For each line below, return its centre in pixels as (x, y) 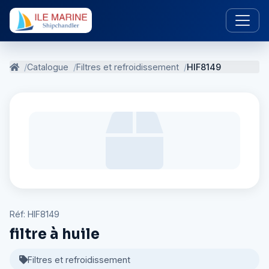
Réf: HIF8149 (35, 214)
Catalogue (48, 67)
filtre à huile (55, 234)
